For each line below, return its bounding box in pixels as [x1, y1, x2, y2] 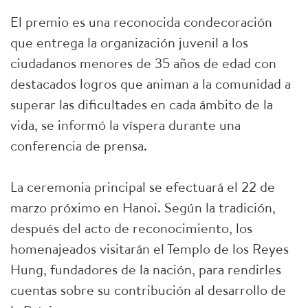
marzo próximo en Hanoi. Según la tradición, [10, 198, 276, 217]
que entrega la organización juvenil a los [10, 33, 248, 52]
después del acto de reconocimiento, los [10, 219, 252, 237]
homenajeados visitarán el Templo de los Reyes [10, 239, 289, 258]
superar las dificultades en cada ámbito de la [10, 95, 273, 113]
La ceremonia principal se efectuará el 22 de [10, 177, 275, 196]
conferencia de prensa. [10, 136, 147, 155]
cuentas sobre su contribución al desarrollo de [10, 280, 286, 299]
